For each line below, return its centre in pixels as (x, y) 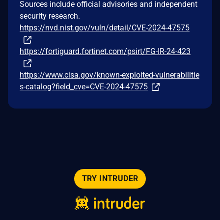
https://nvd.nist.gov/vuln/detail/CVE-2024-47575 (105, 27)
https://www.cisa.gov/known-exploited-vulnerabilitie (110, 75)
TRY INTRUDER (110, 179)
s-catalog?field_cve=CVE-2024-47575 (84, 86)
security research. (50, 16)
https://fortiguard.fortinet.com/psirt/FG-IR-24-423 (105, 51)
